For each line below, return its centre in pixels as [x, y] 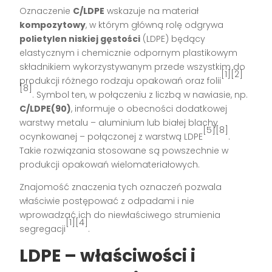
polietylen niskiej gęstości [80, 39]
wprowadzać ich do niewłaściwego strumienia [120, 215]
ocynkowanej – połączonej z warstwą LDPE [111, 136]
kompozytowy [53, 25]
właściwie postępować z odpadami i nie [107, 201]
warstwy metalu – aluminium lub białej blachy [119, 122]
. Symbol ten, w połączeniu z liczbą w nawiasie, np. [140, 94]
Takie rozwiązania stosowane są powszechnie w [124, 150]
